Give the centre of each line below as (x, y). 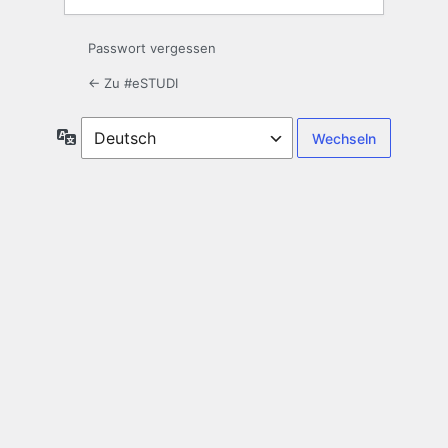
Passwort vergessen (152, 48)
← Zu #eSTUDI (133, 83)
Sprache (103, 136)
